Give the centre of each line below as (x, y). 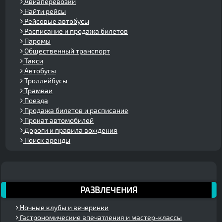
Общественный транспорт (66, 51)
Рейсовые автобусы (56, 21)
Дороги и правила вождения (70, 130)
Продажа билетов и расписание (76, 110)
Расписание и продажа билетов (75, 31)
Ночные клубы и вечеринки (64, 207)
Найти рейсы (44, 11)
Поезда (35, 100)
